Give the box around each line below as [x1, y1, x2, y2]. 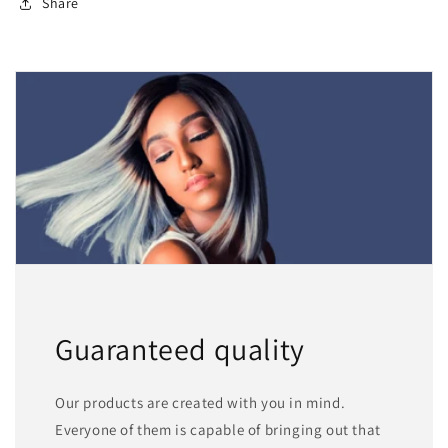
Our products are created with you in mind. [55, 392, 346, 412]
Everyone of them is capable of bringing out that [55, 419, 381, 439]
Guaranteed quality [55, 328, 305, 369]
